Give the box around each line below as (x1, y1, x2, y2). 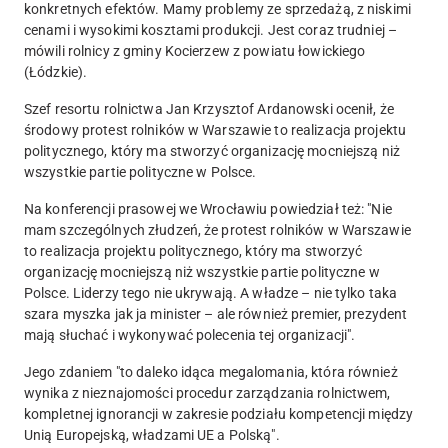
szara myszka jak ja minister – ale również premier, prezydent (24, 306, 408, 323)
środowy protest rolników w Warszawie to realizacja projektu (24, 122, 407, 139)
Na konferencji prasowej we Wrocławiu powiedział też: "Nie (24, 201, 392, 218)
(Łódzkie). (24, 64, 88, 81)
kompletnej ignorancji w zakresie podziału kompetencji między (24, 406, 414, 423)
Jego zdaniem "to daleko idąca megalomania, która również (24, 364, 398, 381)
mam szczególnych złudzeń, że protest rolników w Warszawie (24, 222, 411, 239)
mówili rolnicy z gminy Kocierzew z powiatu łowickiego (24, 43, 366, 60)
